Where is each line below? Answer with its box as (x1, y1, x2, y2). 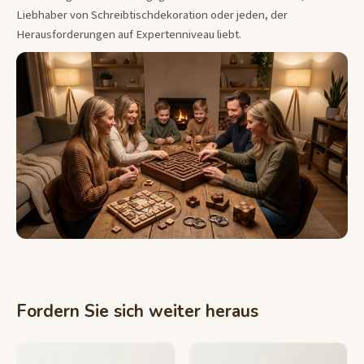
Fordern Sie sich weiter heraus (16, 299, 258, 323)
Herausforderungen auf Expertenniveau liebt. (16, 25, 241, 43)
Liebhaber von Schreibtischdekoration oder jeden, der (16, 6, 288, 24)
